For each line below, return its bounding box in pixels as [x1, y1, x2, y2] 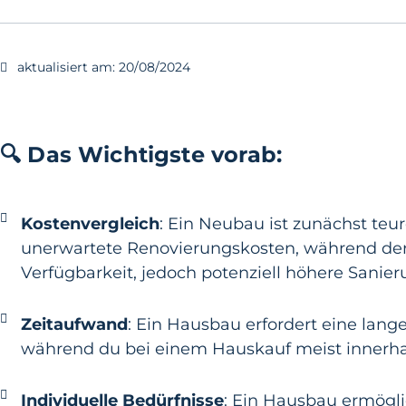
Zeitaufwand [20, 314, 128, 334]
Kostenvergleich [20, 214, 159, 234]
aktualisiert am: [17, 59, 115, 75]
